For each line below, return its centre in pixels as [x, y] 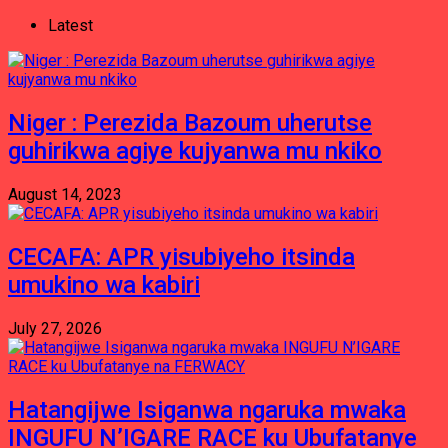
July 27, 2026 [55, 328]
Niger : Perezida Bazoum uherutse [190, 122]
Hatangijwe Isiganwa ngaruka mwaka [207, 409]
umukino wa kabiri [104, 284]
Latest [70, 25]
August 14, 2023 [65, 194]
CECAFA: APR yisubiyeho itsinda [181, 256]
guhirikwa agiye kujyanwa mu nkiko [195, 150]
